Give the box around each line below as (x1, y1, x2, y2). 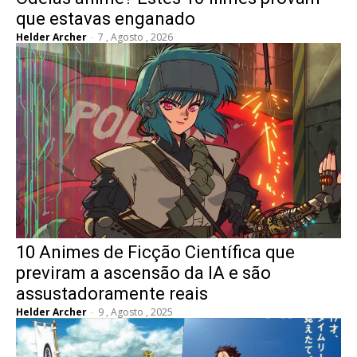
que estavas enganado (16, 8, 195, 29)
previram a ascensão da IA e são (16, 262, 271, 283)
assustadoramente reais (16, 283, 208, 304)
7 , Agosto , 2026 (98, 29, 173, 44)
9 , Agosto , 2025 (98, 304, 173, 319)
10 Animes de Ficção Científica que (16, 241, 295, 262)
